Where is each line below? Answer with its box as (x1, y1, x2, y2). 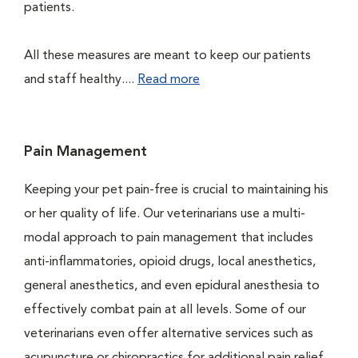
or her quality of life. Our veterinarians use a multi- (24, 208, 305, 221)
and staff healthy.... (24, 74, 137, 86)
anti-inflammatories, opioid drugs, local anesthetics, (24, 256, 316, 268)
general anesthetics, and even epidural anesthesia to (24, 280, 320, 292)
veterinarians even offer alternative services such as (24, 328, 313, 340)
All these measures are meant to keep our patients (24, 50, 311, 62)
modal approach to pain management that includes (24, 232, 313, 245)
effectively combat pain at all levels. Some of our (24, 304, 306, 316)
